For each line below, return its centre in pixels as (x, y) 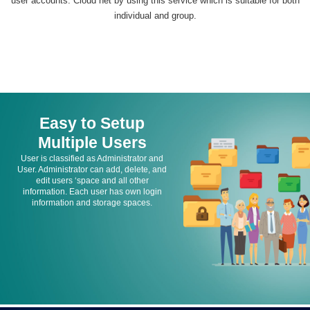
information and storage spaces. (92, 202)
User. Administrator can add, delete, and (92, 169)
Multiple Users (92, 142)
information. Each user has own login (92, 191)
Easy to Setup (92, 123)
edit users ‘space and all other (92, 180)
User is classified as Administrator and (92, 158)
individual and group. (155, 16)
